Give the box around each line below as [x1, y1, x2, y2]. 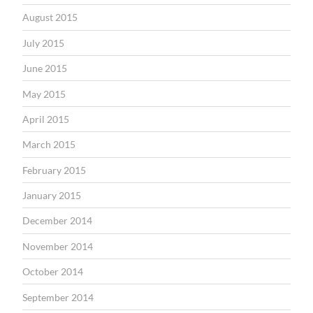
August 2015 [22, 11, 78, 24]
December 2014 [22, 214, 92, 227]
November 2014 [22, 240, 93, 252]
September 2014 [22, 291, 94, 303]
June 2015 [22, 62, 67, 75]
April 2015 [22, 112, 69, 125]
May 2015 [22, 87, 66, 100]
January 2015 [22, 189, 81, 202]
